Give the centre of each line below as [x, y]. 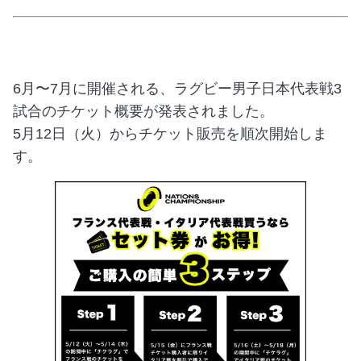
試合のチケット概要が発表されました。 [143, 111]
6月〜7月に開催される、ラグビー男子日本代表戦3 [177, 88]
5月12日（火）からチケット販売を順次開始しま [170, 133]
